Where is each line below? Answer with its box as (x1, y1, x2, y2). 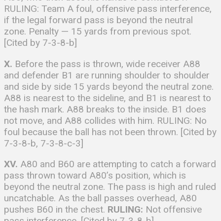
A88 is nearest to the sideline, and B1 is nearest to (4, 92, 211, 104)
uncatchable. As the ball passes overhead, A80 (4, 192, 197, 204)
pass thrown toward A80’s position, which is (4, 169, 186, 181)
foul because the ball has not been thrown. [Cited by (4, 126, 217, 138)
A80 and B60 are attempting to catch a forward (18, 158, 216, 170)
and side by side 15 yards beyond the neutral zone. (4, 80, 214, 92)
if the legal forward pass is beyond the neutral (4, 14, 193, 26)
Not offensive (146, 203, 202, 215)
